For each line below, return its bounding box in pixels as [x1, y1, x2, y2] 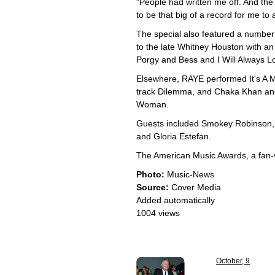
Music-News [165, 169, 214, 179]
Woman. [136, 99, 169, 109]
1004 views [136, 208, 180, 218]
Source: [136, 182, 169, 192]
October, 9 [216, 257, 250, 265]
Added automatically [136, 195, 215, 205]
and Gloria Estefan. [136, 131, 211, 141]
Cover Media [169, 182, 221, 192]
